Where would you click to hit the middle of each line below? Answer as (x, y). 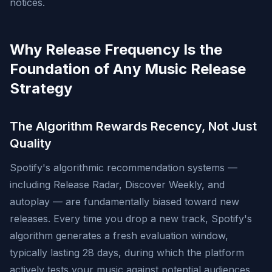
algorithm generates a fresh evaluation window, (119, 236)
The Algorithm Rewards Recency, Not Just (133, 126)
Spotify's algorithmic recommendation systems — (124, 168)
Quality (31, 143)
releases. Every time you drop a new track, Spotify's (131, 219)
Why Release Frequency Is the (116, 49)
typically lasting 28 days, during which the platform (127, 253)
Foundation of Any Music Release (128, 69)
